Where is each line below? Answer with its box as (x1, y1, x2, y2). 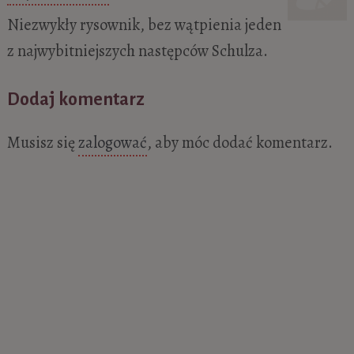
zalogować (77, 130, 147, 153)
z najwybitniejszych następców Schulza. (6, 40, 268, 62)
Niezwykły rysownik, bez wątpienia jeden (6, 13, 281, 36)
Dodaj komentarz (6, 89, 145, 109)
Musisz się (6, 130, 78, 153)
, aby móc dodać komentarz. (146, 130, 333, 153)
